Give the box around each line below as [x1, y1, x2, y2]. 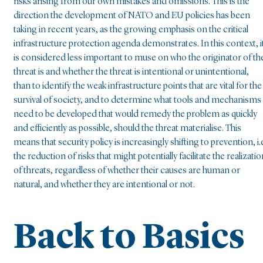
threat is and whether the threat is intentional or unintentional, [14, 67, 249, 77]
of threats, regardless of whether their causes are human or [14, 166, 240, 176]
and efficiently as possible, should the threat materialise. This [14, 123, 241, 133]
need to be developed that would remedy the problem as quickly [14, 109, 257, 119]
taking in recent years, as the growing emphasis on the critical [14, 25, 248, 35]
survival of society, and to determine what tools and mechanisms [14, 95, 261, 105]
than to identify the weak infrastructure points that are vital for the [14, 81, 262, 91]
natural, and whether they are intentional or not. [14, 180, 195, 190]
